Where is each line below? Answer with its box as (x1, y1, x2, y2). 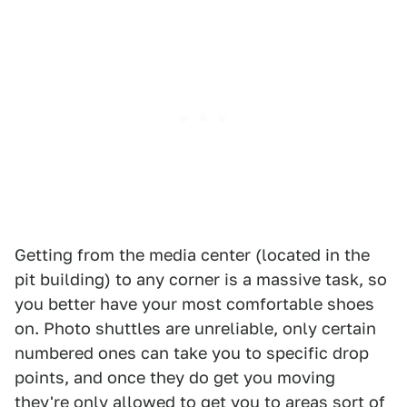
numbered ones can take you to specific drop (15, 343, 369, 362)
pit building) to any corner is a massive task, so (15, 270, 387, 289)
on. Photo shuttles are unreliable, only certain (15, 319, 376, 338)
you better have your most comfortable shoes (15, 294, 374, 313)
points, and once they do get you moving (15, 368, 335, 387)
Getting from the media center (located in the (15, 245, 370, 264)
